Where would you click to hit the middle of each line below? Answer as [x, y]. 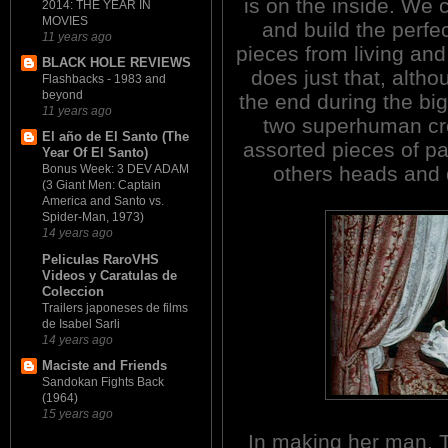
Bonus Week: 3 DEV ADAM [115, 169]
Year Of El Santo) [95, 153]
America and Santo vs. [103, 201]
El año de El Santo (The [115, 137]
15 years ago [77, 413]
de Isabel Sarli [81, 323]
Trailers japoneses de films [115, 307]
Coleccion [73, 291]
